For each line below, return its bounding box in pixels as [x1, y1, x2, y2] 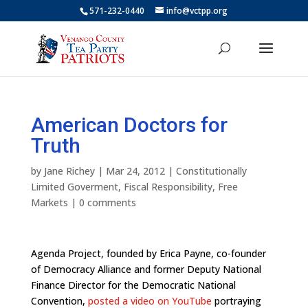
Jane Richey [43, 164, 95, 177]
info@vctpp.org [166, 5, 228, 16]
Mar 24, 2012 [105, 164, 165, 177]
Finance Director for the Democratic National [30, 278, 236, 291]
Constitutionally [175, 164, 247, 177]
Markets [30, 196, 68, 209]
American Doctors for [30, 113, 228, 137]
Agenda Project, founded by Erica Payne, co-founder [30, 247, 266, 260]
